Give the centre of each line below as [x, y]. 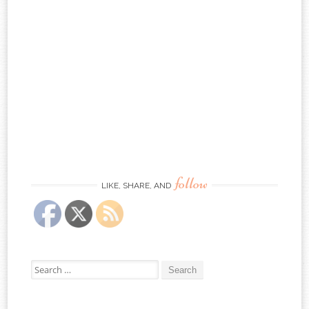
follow [191, 183]
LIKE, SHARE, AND [137, 185]
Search [43, 265]
